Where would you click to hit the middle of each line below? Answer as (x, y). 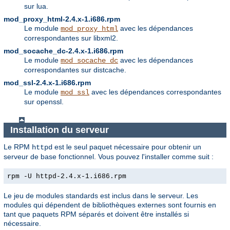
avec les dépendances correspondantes (155, 92)
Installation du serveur (61, 130)
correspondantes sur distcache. (75, 70)
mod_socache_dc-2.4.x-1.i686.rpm (63, 51)
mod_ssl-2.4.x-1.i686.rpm (47, 83)
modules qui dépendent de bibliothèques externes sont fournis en (110, 205)
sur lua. (36, 6)
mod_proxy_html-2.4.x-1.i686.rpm (62, 19)
